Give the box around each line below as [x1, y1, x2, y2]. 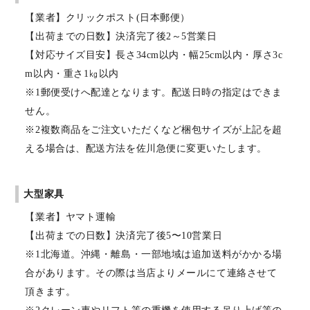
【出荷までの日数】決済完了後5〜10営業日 [25, 230, 223, 241]
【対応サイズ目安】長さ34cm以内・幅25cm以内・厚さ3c [25, 49, 283, 60]
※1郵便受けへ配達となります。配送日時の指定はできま [25, 86, 282, 98]
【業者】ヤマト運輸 [25, 211, 116, 222]
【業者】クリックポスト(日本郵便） [25, 12, 190, 23]
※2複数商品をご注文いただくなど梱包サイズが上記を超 [25, 124, 282, 135]
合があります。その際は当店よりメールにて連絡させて [25, 267, 277, 278]
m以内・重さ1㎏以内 [25, 68, 120, 79]
